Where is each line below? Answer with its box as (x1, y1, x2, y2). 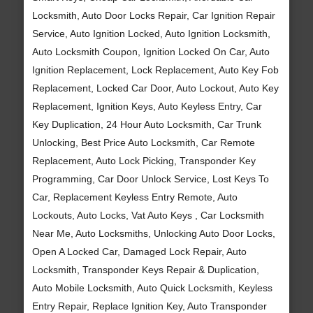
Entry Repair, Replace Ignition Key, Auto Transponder (31, 300, 267, 312)
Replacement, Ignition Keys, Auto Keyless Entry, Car (31, 100, 262, 112)
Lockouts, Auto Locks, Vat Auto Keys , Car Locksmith (31, 209, 264, 221)
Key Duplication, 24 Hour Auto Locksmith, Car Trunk (31, 118, 261, 130)
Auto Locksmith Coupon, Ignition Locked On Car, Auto (31, 45, 270, 57)
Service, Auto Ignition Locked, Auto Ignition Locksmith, (31, 27, 270, 39)
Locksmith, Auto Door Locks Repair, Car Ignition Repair (31, 9, 275, 21)
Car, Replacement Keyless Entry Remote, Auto (31, 191, 238, 203)
